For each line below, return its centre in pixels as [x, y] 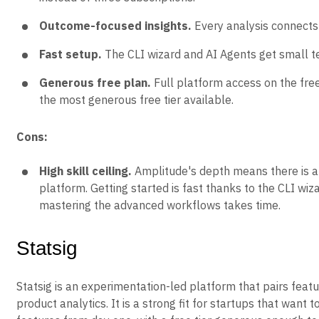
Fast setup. [70, 54]
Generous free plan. [95, 83]
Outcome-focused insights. [115, 26]
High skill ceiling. [85, 171]
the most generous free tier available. [136, 100]
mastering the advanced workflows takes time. [160, 205]
